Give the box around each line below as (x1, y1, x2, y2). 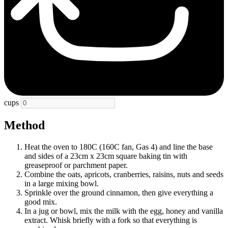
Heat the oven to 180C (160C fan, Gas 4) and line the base (24, 142, 213, 151)
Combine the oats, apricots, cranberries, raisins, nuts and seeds (24, 169, 223, 179)
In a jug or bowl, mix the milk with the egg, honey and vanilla (24, 206, 223, 215)
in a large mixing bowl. (24, 179, 99, 188)
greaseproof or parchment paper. (24, 160, 128, 169)
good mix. (24, 197, 57, 206)
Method (4, 118, 45, 132)
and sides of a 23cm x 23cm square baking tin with (24, 151, 187, 160)
